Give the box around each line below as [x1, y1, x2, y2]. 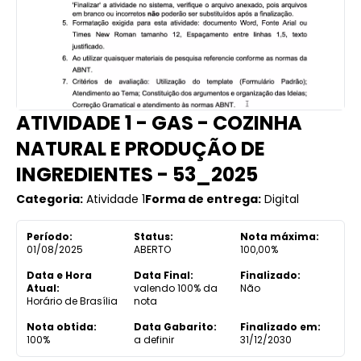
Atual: [27, 280, 60, 295]
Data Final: [133, 268, 193, 282]
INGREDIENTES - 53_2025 [16, 160, 258, 188]
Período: [27, 229, 73, 243]
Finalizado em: [240, 319, 322, 334]
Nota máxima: [240, 229, 320, 243]
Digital [264, 190, 299, 207]
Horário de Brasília [27, 293, 118, 308]
